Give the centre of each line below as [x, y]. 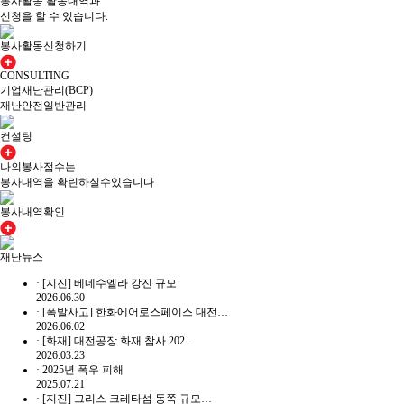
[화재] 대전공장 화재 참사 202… [119, 341]
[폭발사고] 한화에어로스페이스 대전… [135, 312]
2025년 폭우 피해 [83, 370]
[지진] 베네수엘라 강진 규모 [110, 283]
